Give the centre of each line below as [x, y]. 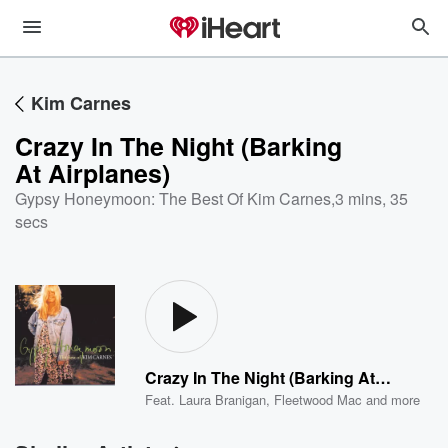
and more [391, 399]
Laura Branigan [223, 399]
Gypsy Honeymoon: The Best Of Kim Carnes [173, 198]
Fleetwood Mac [318, 399]
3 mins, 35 [371, 198]
